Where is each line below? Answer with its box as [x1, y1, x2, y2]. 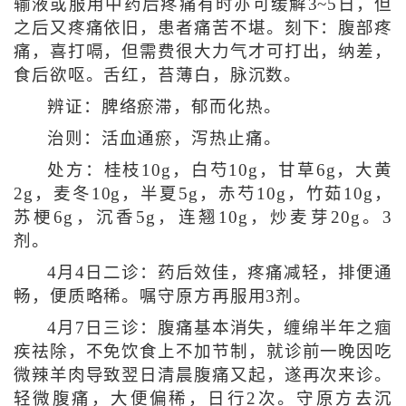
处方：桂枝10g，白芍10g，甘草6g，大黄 [46, 160, 393, 179]
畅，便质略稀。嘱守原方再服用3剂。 [13, 286, 313, 305]
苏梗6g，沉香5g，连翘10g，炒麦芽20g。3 [13, 208, 393, 227]
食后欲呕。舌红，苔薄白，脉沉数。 [13, 65, 303, 84]
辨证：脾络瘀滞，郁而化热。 [46, 97, 282, 116]
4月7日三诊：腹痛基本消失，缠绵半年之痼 [46, 318, 393, 337]
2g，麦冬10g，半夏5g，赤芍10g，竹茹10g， [13, 184, 393, 203]
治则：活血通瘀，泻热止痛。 [46, 129, 282, 148]
